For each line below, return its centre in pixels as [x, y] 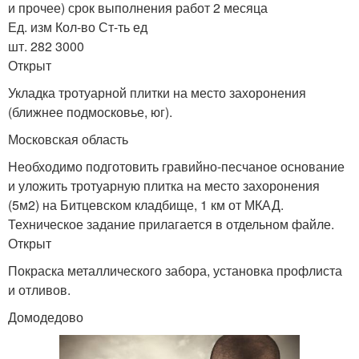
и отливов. [39, 290]
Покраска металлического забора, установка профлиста [175, 271]
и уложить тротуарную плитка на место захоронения [164, 186]
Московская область [68, 139]
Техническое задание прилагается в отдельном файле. [171, 224]
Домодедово [46, 317]
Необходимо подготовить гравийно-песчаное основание [176, 167]
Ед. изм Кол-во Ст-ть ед [78, 27]
